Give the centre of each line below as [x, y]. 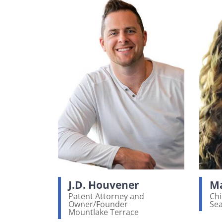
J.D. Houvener [104, 185]
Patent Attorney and [106, 196]
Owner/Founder [98, 204]
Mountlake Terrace [104, 212]
